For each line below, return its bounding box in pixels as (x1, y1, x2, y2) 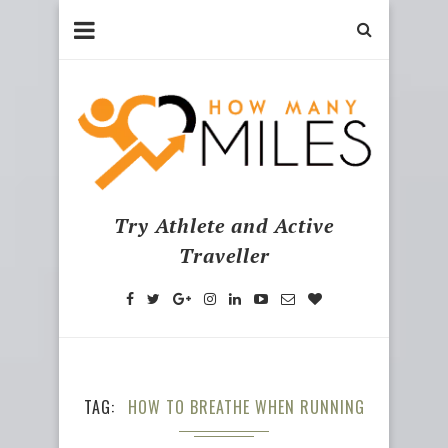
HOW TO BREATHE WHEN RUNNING (127, 394, 365, 419)
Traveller (178, 241, 270, 269)
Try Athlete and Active (114, 211, 334, 239)
